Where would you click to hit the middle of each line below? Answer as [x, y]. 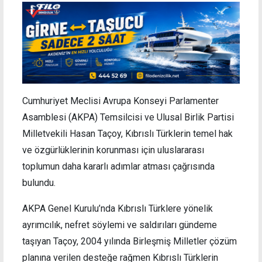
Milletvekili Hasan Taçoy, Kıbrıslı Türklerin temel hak [127, 133]
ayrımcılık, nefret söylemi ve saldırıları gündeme [120, 225]
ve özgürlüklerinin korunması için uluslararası [113, 150]
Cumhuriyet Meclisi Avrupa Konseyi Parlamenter [120, 101]
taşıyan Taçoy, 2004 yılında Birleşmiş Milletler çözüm [130, 241]
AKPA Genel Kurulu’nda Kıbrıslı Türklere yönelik [118, 208]
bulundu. [39, 182]
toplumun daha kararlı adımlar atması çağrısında [118, 166]
